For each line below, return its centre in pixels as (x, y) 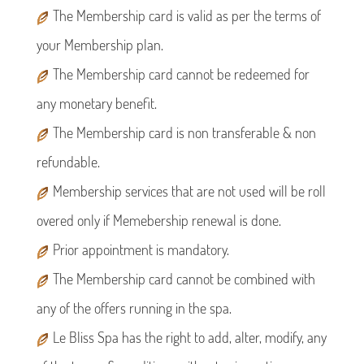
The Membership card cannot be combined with (182, 278)
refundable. (68, 161)
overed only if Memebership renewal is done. (159, 220)
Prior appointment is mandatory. (139, 249)
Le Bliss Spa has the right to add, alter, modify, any (188, 337)
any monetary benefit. (97, 103)
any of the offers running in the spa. (134, 308)
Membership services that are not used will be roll (188, 191)
